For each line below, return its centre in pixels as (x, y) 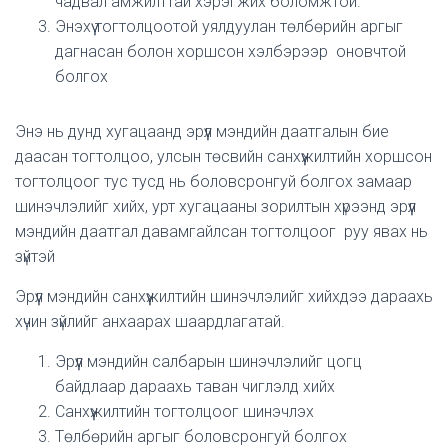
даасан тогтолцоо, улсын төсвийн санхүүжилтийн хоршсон (223, 156)
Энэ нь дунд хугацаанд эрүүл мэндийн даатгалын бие (202, 131)
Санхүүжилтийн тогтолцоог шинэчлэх (184, 411)
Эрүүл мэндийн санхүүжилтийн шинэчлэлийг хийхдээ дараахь (224, 296)
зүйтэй (35, 256)
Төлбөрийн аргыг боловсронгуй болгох (201, 436)
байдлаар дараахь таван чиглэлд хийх (195, 386)
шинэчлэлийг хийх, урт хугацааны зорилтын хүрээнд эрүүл (215, 206)
